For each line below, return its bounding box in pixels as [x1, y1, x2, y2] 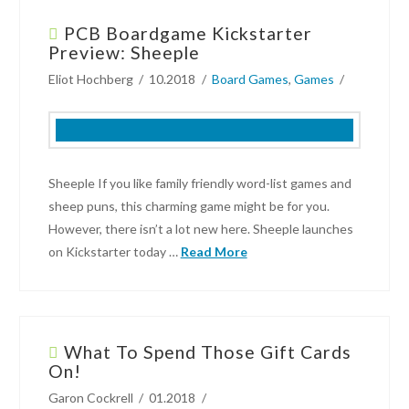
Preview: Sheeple [47, 42, 200, 64]
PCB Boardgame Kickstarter [63, 23, 312, 45]
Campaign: [19, 100, 102, 121]
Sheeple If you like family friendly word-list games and [47, 175, 351, 192]
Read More [180, 244, 247, 260]
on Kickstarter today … [47, 244, 181, 260]
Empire [19, 145, 77, 167]
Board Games [211, 71, 288, 88]
